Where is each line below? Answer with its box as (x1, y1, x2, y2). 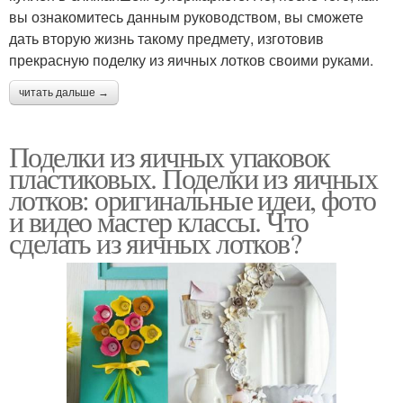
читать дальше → (19, 86, 109, 100)
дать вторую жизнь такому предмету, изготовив (9, 28, 324, 49)
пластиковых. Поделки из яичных (9, 158, 377, 198)
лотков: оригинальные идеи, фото (9, 180, 376, 219)
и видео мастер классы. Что (9, 201, 309, 241)
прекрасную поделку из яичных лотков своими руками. (9, 49, 373, 71)
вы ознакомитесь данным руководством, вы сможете (9, 6, 363, 28)
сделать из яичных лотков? (9, 223, 300, 263)
